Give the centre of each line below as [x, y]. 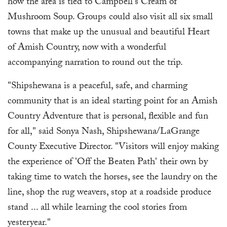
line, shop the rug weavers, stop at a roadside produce [109, 193]
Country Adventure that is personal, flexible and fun [108, 117]
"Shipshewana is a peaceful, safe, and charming [98, 87]
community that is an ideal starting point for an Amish [112, 102]
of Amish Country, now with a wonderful [87, 48]
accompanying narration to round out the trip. [95, 64]
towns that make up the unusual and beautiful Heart [109, 33]
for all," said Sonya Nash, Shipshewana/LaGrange [104, 133]
